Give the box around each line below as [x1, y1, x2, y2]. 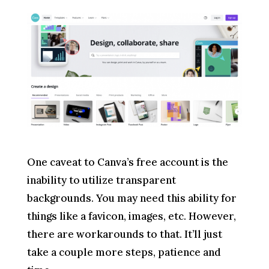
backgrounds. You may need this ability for [26, 191, 237, 205]
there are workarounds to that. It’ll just [26, 227, 222, 241]
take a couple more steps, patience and [26, 245, 221, 259]
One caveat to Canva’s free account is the [26, 155, 228, 169]
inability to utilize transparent [26, 173, 176, 187]
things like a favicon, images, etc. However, [26, 209, 236, 223]
